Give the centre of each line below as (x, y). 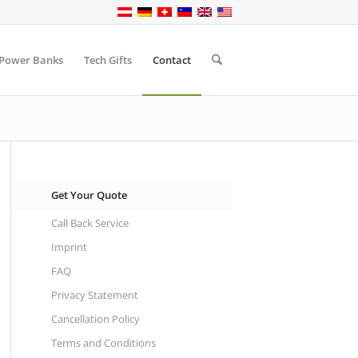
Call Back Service (89, 223)
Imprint (69, 247)
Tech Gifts (107, 60)
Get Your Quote (89, 195)
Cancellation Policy (95, 319)
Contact (171, 60)
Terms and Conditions (103, 343)
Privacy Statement (94, 295)
